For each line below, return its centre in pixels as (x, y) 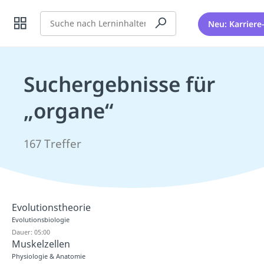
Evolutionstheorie (51, 207)
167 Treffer (52, 144)
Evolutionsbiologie (41, 220)
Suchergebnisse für (119, 84)
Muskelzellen (41, 244)
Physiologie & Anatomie (49, 256)
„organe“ (68, 110)
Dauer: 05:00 (31, 232)
